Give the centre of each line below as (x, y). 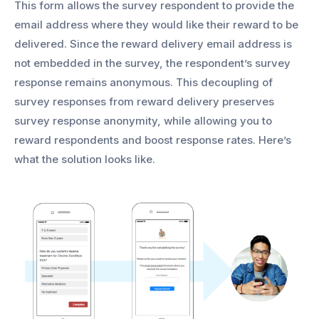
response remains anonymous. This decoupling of (143, 82)
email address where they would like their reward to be (156, 24)
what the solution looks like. (85, 159)
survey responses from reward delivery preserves (144, 101)
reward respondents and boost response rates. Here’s (153, 140)
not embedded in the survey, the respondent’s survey (152, 63)
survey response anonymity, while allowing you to (143, 120)
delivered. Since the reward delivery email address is (153, 43)
